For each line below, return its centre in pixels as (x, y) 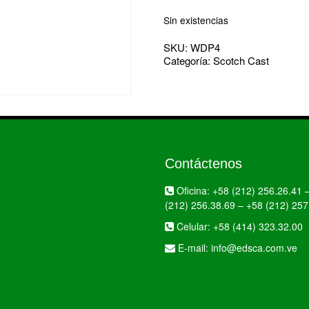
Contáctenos (203, 163)
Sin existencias (196, 20)
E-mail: (193, 248)
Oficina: (193, 190)
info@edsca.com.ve (254, 248)
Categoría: (188, 60)
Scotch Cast (241, 60)
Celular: (193, 226)
